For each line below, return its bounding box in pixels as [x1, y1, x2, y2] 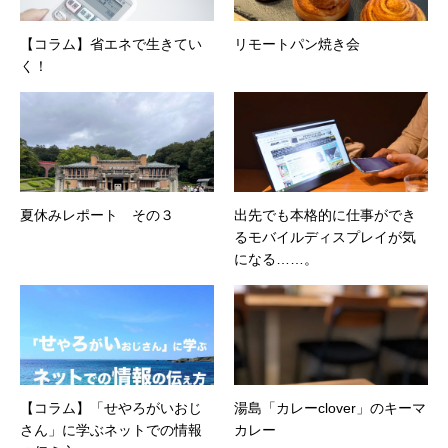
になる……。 [234, 251, 318, 267]
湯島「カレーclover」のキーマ [234, 400, 426, 416]
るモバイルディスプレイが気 [234, 229, 416, 245]
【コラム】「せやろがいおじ [20, 400, 202, 416]
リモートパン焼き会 [234, 36, 360, 52]
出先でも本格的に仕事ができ [234, 207, 416, 223]
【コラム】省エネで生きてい [20, 36, 202, 52]
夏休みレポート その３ [20, 207, 174, 223]
